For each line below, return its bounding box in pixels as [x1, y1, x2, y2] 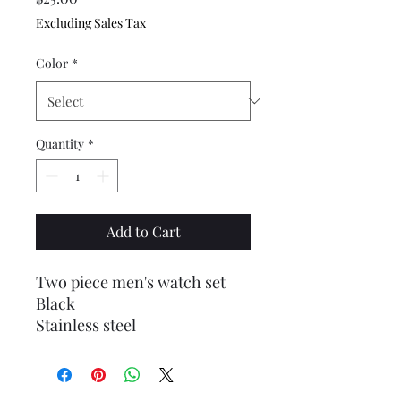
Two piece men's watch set [36, 270, 226, 293]
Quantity [36, 134, 84, 152]
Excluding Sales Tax [36, 13, 146, 31]
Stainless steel [36, 313, 136, 336]
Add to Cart [106, 221, 181, 241]
